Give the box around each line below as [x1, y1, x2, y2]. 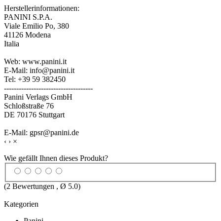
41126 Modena [4, 30, 51, 39]
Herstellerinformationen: [4, 3, 79, 12]
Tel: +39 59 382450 [4, 74, 66, 83]
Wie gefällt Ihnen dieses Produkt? [4, 153, 108, 162]
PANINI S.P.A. [4, 12, 52, 21]
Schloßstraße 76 [4, 101, 54, 110]
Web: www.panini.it [4, 57, 67, 66]
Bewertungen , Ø [10, 182, 68, 191]
